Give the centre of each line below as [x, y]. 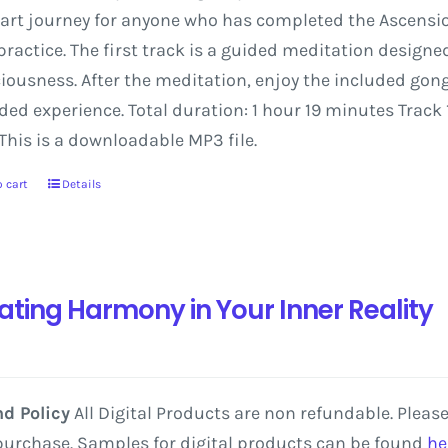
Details [81, 184]
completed [299, 20]
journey [58, 20]
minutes [359, 110]
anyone [150, 20]
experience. [78, 110]
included [369, 80]
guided [249, 50]
